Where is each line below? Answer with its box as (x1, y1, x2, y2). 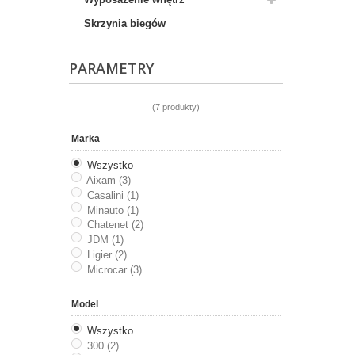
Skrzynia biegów (84, 17, 166, 29)
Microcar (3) (86, 263, 142, 276)
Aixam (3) (86, 174, 131, 186)
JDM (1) (86, 234, 124, 246)
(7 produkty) (152, 102, 200, 112)
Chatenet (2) (86, 219, 143, 231)
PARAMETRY (69, 59, 154, 78)
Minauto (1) (86, 204, 139, 216)
